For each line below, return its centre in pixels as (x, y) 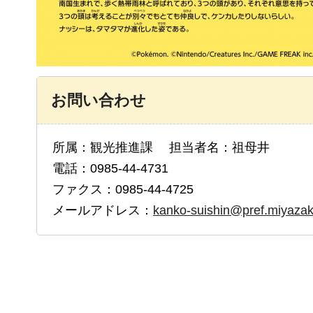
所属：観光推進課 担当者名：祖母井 (161, 148)
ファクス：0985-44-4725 (123, 190)
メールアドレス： (103, 211)
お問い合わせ (99, 101)
